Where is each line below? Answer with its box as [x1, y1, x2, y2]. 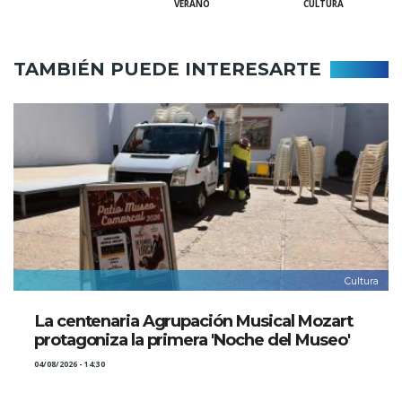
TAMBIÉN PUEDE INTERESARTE [13, 58, 321, 81]
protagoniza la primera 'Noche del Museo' [34, 329, 350, 351]
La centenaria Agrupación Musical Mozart [34, 310, 353, 332]
